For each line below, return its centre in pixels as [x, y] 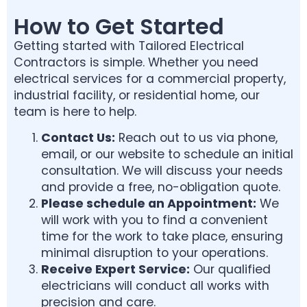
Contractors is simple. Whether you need [136, 62]
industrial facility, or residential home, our [137, 95]
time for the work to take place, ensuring [162, 236]
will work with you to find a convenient [155, 220]
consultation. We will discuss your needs [162, 170]
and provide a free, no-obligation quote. [161, 187]
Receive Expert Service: [115, 269]
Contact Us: [78, 137]
